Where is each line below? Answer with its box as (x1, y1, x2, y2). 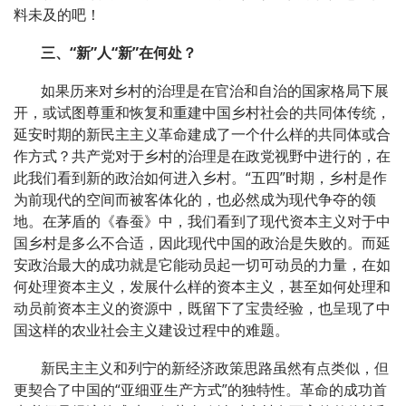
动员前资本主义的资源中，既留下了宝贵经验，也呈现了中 (14, 297, 391, 318)
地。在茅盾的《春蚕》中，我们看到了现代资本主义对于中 (14, 210, 391, 231)
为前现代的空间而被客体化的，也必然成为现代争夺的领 (14, 188, 376, 209)
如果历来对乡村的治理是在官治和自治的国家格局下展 (41, 80, 389, 101)
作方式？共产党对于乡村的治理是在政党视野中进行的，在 (14, 145, 391, 166)
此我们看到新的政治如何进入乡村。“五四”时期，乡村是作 (14, 167, 387, 188)
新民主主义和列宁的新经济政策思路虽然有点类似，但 (41, 357, 389, 378)
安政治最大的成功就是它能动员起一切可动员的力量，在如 (14, 254, 391, 275)
